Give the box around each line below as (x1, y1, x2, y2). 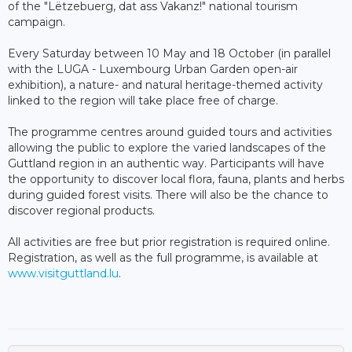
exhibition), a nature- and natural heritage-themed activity (8, 77, 323, 92)
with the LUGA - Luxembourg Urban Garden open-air (8, 61, 298, 76)
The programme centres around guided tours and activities (8, 124, 332, 139)
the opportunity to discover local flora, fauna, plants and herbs (8, 171, 344, 186)
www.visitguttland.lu (8, 266, 119, 280)
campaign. (8, 14, 65, 29)
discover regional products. (8, 203, 155, 218)
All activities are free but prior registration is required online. (8, 234, 330, 249)
